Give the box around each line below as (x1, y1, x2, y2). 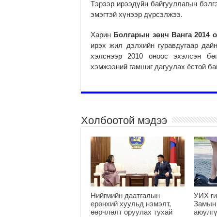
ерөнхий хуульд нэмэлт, (91, 199, 171, 208)
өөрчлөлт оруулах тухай (91, 207, 172, 216)
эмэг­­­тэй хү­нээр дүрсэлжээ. (91, 10, 183, 18)
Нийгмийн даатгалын (91, 191, 160, 200)
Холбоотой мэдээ (81, 114, 167, 126)
